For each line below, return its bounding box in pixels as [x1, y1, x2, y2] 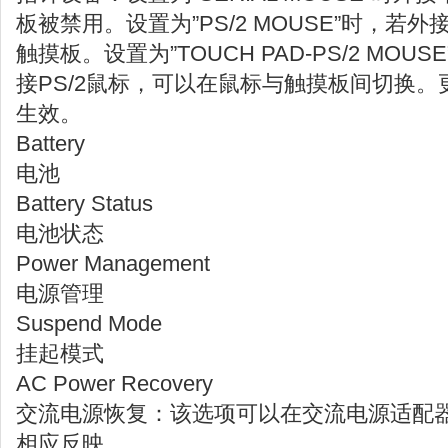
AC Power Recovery [16, 371, 213, 396]
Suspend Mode [16, 311, 162, 336]
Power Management [16, 251, 210, 276]
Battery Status [16, 191, 153, 216]
